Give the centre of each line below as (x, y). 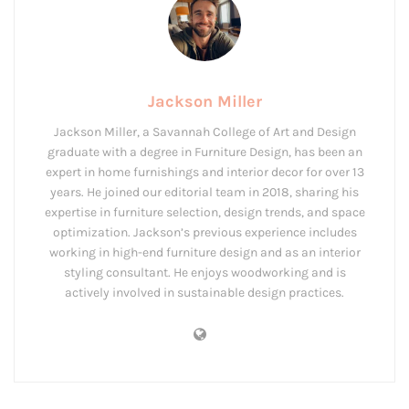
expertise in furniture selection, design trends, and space (204, 212)
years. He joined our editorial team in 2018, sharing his (204, 192)
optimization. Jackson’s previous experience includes (204, 232)
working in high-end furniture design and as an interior (204, 252)
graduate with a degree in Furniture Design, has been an (204, 152)
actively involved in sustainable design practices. (204, 292)
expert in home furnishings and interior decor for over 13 (204, 172)
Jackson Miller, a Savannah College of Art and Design (204, 131)
